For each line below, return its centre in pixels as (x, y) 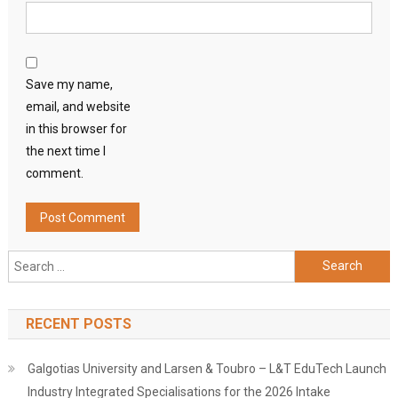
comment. (54, 173)
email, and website (78, 106)
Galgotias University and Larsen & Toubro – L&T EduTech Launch (207, 368)
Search (314, 260)
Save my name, (69, 84)
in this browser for (76, 128)
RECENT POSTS (78, 323)
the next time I (65, 151)
